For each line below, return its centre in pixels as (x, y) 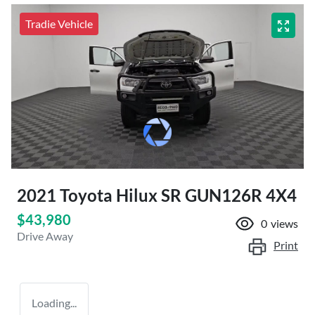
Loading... (54, 302)
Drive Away (45, 236)
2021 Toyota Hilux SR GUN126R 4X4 (157, 195)
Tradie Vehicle (59, 23)
